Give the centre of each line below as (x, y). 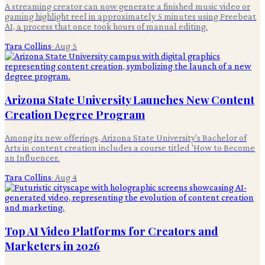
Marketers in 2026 (52, 245)
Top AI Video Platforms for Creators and (112, 231)
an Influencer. (32, 158)
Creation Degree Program (75, 114)
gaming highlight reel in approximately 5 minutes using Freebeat (130, 16)
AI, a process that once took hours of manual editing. (106, 26)
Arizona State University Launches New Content (130, 99)
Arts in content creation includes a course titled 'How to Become (130, 148)
